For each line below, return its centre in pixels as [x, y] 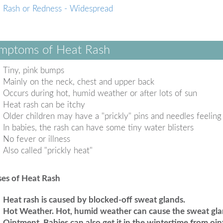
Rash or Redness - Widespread [58, 9]
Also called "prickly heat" [48, 151]
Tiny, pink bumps [33, 70]
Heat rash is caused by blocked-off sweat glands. [94, 200]
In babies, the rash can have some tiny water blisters [98, 128]
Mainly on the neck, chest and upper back [78, 82]
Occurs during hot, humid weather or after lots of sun [100, 93]
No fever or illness [36, 139]
